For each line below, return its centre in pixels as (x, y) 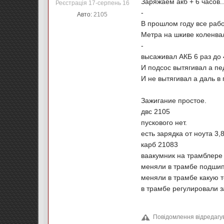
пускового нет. (164, 122)
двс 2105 (156, 111)
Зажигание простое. (174, 100)
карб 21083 (160, 144)
